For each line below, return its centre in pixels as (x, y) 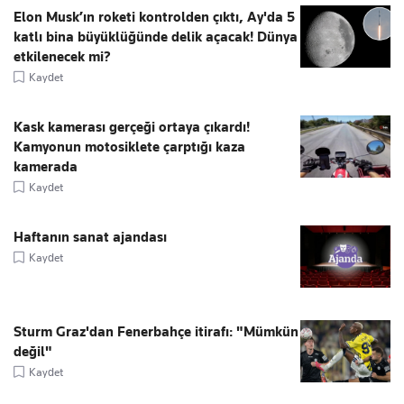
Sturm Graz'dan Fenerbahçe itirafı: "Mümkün (156, 332)
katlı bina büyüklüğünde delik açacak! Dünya (156, 37)
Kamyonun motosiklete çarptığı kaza (129, 147)
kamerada (46, 167)
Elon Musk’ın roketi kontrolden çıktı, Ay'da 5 (154, 18)
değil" (33, 352)
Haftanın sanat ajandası (90, 238)
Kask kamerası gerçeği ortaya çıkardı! (132, 128)
